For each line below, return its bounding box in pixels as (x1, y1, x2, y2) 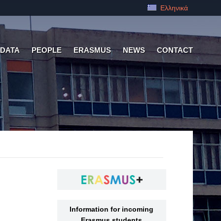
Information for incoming (70, 205, 154, 213)
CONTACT (157, 46, 193, 54)
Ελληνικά (158, 4, 188, 12)
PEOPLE (32, 46, 62, 54)
